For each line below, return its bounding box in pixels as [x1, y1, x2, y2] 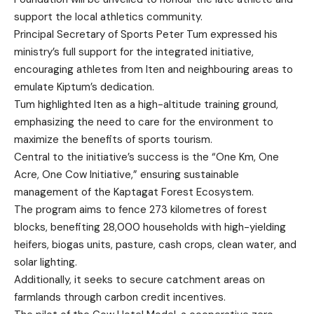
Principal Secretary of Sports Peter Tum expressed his [14, 27, 278, 41]
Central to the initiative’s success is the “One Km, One [14, 149, 279, 164]
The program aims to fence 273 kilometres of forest [14, 202, 267, 217]
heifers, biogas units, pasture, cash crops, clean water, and [14, 237, 296, 252]
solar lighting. [14, 254, 77, 269]
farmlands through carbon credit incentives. [14, 289, 226, 304]
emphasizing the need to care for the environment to [14, 114, 273, 129]
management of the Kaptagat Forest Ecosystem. [14, 184, 254, 199]
